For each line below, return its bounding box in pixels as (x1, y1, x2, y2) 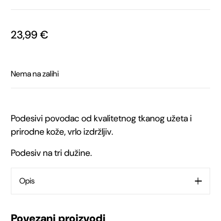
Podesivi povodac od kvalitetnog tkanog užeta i (11, 112, 192, 125)
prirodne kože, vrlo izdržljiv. (11, 126, 113, 138)
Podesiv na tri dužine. (11, 147, 92, 159)
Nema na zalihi (11, 69, 59, 79)
